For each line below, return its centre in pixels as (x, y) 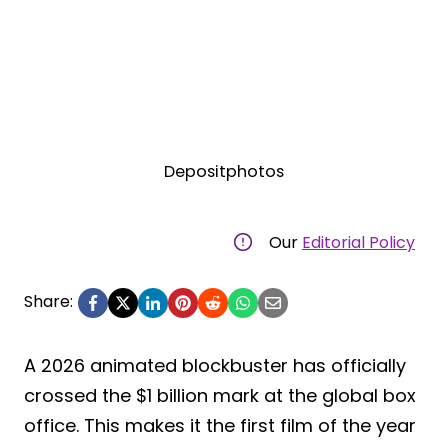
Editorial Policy (358, 242)
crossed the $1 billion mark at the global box (220, 395)
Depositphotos (224, 171)
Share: (48, 301)
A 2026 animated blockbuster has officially (215, 365)
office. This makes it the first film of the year (220, 425)
